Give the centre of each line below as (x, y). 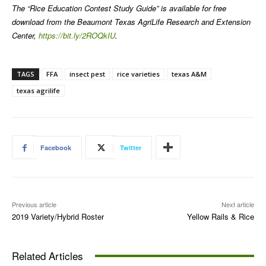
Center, (25, 36)
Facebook (56, 148)
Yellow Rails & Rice (220, 217)
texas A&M (189, 74)
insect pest (87, 74)
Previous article (34, 205)
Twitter (131, 148)
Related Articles (47, 256)
